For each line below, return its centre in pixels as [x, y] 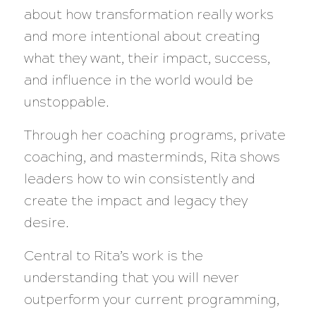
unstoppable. [66, 102]
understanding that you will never [131, 278]
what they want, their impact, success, [147, 58]
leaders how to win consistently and [139, 178]
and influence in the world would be [138, 80]
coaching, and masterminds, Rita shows [152, 157]
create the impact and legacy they [135, 200]
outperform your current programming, [151, 300]
